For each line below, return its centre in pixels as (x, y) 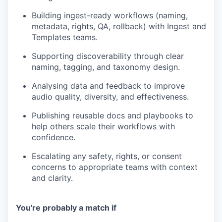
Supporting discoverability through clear (108, 56)
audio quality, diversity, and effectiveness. (110, 96)
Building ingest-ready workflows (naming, (110, 15)
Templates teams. (65, 37)
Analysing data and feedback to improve (108, 85)
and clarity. (52, 178)
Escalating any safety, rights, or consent (107, 156)
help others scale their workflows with (103, 126)
